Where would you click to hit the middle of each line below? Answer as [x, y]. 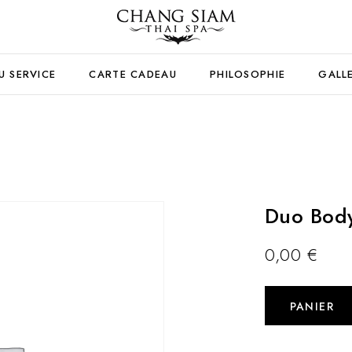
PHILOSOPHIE [247, 74]
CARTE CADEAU [133, 74]
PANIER [312, 306]
